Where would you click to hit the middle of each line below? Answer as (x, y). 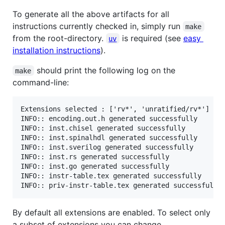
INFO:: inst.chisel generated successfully (103, 128)
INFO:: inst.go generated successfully (95, 166)
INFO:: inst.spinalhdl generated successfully (109, 137)
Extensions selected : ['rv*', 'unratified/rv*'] (115, 109)
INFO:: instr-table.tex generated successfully (111, 176)
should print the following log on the (106, 70)
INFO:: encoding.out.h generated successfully (109, 118)
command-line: (41, 82)
